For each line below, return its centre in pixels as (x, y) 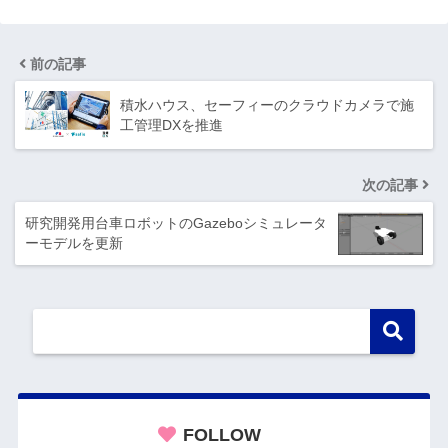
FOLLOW (221, 435)
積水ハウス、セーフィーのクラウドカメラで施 (267, 105)
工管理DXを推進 (171, 125)
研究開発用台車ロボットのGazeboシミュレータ (176, 223)
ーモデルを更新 (74, 243)
